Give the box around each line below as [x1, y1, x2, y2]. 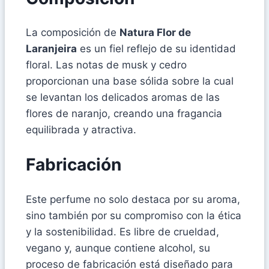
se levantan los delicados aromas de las [26, 91, 220, 104]
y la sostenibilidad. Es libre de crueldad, [26, 225, 219, 238]
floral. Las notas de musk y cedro [26, 59, 187, 71]
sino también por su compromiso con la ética [26, 209, 241, 222]
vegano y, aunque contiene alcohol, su [26, 241, 210, 254]
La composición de [26, 26, 119, 39]
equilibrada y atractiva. [26, 124, 136, 136]
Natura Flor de [119, 26, 191, 39]
